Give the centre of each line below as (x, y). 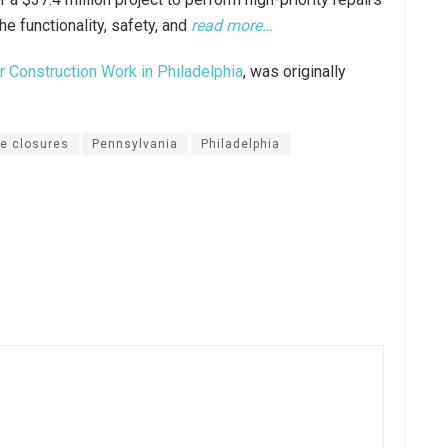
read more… (232, 25)
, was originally (294, 71)
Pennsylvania (135, 143)
